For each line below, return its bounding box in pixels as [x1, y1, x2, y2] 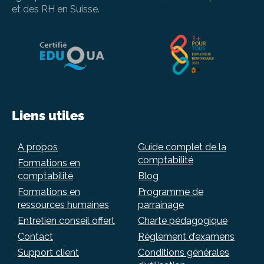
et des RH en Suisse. [12, 3, 100, 15]
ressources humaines [18, 199, 109, 210]
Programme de [138, 186, 203, 197]
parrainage [138, 199, 184, 210]
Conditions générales [138, 246, 229, 258]
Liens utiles [12, 107, 84, 123]
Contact [18, 230, 53, 242]
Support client [18, 246, 79, 258]
